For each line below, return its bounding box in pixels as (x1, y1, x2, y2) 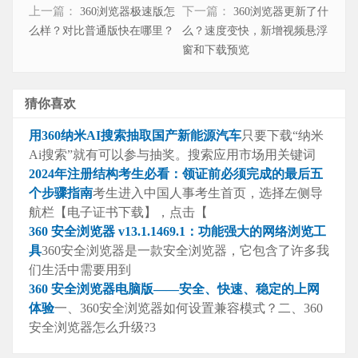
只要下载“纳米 (241, 129, 324, 143)
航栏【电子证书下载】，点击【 (29, 205, 208, 220)
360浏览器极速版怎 (80, 6, 175, 18)
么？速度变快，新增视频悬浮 (181, 25, 328, 38)
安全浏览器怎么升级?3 (29, 320, 156, 335)
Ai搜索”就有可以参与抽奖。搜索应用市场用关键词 (29, 148, 316, 162)
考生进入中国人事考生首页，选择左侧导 (93, 186, 323, 201)
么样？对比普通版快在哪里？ (29, 25, 174, 38)
